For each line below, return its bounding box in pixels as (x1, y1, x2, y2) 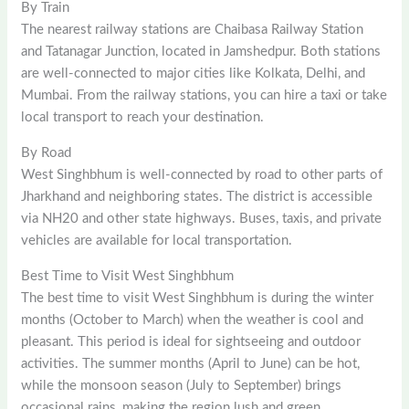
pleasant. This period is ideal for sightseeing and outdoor (21, 334, 362, 349)
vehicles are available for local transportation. (21, 233, 293, 247)
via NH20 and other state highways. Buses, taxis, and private (21, 211, 383, 225)
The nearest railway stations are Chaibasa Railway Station (21, 22, 364, 37)
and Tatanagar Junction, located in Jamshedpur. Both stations (21, 44, 382, 58)
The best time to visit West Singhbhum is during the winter (21, 290, 374, 305)
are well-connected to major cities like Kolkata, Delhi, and (21, 66, 366, 80)
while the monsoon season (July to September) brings (21, 378, 342, 393)
